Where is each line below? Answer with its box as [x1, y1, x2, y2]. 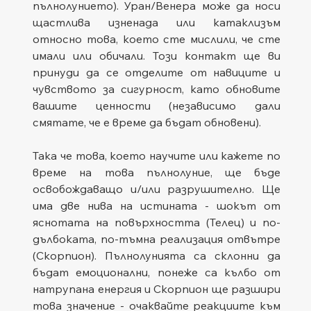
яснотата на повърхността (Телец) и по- [33, 215, 280, 229]
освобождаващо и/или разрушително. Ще [33, 181, 280, 196]
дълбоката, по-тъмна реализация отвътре [33, 231, 280, 246]
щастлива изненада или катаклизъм [33, 15, 280, 29]
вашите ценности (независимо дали [33, 98, 280, 112]
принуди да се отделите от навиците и [33, 65, 280, 79]
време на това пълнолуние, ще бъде [33, 165, 280, 179]
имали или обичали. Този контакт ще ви [33, 48, 280, 62]
